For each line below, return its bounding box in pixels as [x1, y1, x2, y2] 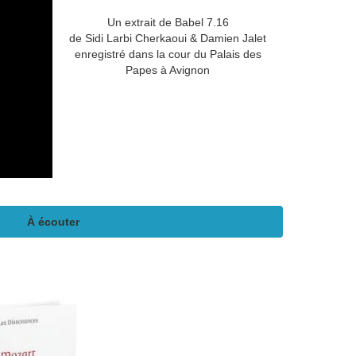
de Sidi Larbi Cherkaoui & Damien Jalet [69, 31, 266, 44]
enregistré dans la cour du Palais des [74, 47, 261, 60]
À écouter [27, 215, 79, 228]
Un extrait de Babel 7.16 [106, 15, 229, 29]
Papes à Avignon [126, 63, 210, 76]
